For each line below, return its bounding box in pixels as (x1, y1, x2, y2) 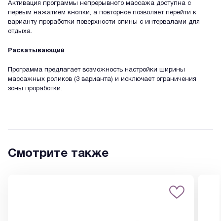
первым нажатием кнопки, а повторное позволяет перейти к (8, 10, 196, 16)
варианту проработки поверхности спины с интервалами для (8, 19, 200, 26)
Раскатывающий (8, 47, 65, 54)
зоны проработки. (8, 85, 62, 92)
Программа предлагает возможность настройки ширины (8, 67, 185, 73)
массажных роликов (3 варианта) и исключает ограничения (8, 76, 196, 82)
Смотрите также (8, 148, 109, 159)
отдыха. (8, 29, 32, 35)
